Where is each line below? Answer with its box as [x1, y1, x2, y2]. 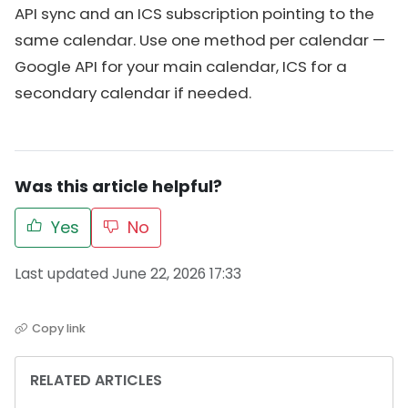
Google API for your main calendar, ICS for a [15, 56, 347, 78]
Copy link [32, 321, 86, 337]
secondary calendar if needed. [15, 82, 251, 105]
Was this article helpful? [15, 175, 222, 199]
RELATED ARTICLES [30, 370, 162, 392]
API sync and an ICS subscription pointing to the [15, 3, 374, 25]
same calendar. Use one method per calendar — [15, 29, 385, 52]
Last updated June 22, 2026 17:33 [15, 263, 241, 285]
